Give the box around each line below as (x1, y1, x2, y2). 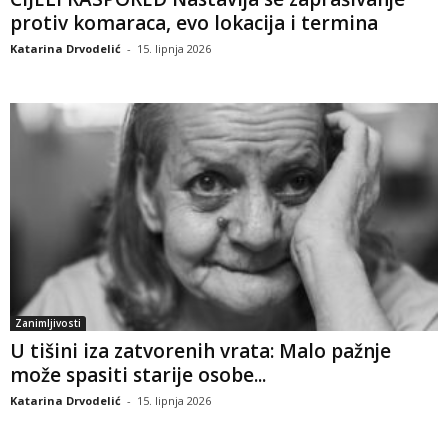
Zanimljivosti (15, 316, 81, 331)
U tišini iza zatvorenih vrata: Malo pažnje (10, 338, 391, 365)
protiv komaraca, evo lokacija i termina (10, 10, 378, 37)
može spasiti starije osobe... (10, 362, 266, 389)
